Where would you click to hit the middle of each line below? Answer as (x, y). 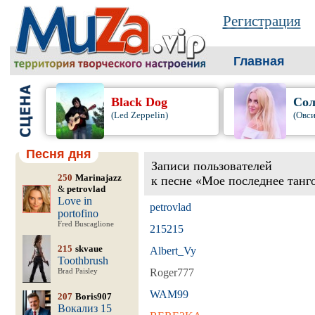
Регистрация (262, 21)
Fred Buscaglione (85, 224)
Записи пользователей (211, 166)
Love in (75, 201)
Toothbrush (83, 261)
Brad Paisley (77, 271)
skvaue (89, 249)
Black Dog (140, 102)
